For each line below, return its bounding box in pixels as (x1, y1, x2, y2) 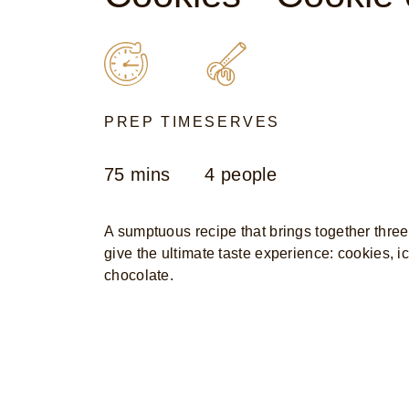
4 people (204, 163, 277, 184)
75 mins (104, 163, 171, 184)
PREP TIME (104, 113, 205, 130)
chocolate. (104, 267, 173, 283)
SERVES (204, 113, 281, 130)
